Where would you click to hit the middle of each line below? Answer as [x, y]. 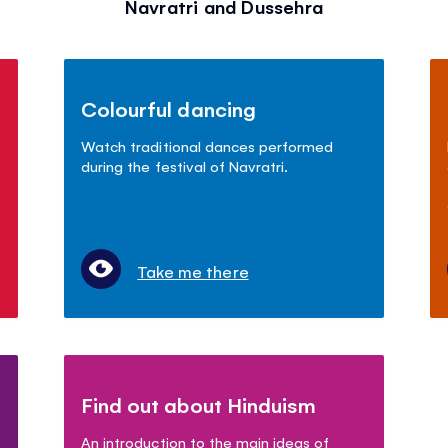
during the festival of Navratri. [184, 165]
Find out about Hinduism [198, 404]
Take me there [193, 270]
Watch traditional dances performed [207, 145]
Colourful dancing [168, 108]
